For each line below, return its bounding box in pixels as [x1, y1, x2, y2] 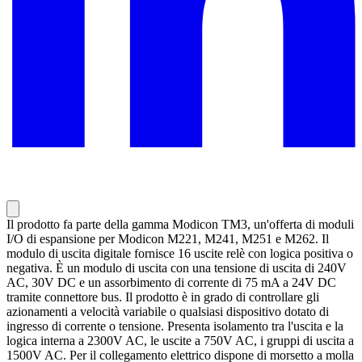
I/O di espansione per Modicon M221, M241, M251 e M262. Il [6, 232, 329, 246]
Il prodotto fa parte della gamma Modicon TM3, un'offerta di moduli [6, 217, 354, 232]
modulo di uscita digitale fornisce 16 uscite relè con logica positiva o [6, 246, 353, 261]
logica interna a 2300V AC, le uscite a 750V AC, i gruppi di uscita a [6, 334, 354, 348]
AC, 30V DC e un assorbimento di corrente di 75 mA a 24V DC [6, 276, 336, 290]
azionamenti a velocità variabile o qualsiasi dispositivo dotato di [6, 305, 329, 319]
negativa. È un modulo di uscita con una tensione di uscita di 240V [6, 261, 347, 276]
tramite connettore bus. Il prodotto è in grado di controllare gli [6, 290, 319, 305]
